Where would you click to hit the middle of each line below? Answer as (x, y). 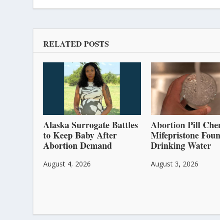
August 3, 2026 (174, 164)
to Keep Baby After (80, 135)
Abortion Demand (78, 146)
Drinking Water (181, 146)
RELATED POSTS (76, 43)
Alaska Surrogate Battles (91, 125)
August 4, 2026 (67, 164)
